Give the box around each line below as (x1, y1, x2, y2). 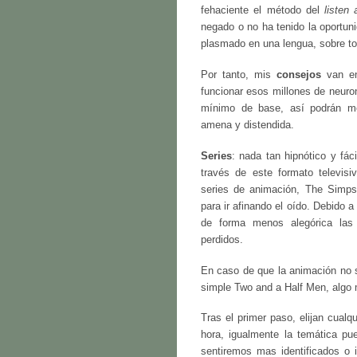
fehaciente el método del (201, 5, 325, 17)
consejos (277, 69, 321, 81)
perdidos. (201, 233, 243, 245)
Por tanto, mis (201, 69, 277, 81)
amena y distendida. (201, 120, 294, 131)
